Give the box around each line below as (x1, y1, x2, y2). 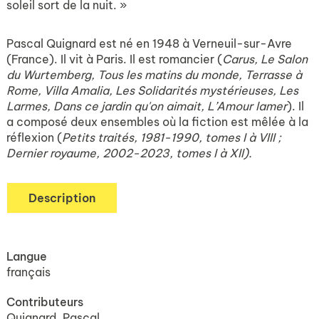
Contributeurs (6, 294, 83, 309)
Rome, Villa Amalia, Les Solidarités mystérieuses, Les (6, 83, 298, 98)
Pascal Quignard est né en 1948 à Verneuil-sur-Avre (6, 36, 292, 51)
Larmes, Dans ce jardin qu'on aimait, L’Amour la (6, 98, 266, 113)
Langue (6, 249, 47, 263)
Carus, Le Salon (222, 51, 308, 66)
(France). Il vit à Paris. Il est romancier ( (6, 51, 222, 66)
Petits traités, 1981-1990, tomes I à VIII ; (62, 130, 281, 145)
